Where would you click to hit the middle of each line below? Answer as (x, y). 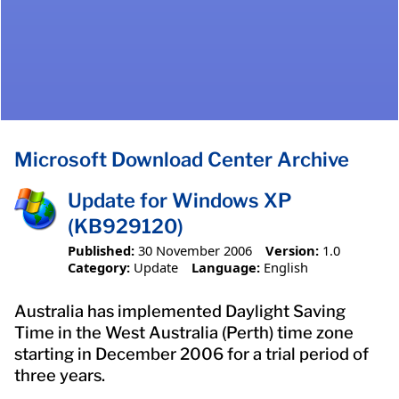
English (285, 267)
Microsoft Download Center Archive (182, 160)
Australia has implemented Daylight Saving (180, 311)
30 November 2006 (195, 250)
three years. (60, 375)
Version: (292, 250)
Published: (101, 250)
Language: (225, 267)
